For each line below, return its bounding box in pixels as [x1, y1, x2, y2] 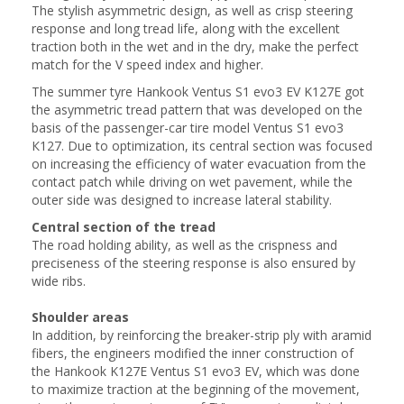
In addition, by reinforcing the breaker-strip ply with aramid [32, 326, 372, 344]
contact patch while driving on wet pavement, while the [32, 173, 353, 190]
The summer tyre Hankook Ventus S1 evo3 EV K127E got [32, 83, 364, 100]
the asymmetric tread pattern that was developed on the [32, 101, 363, 118]
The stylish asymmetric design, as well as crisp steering [32, 2, 353, 19]
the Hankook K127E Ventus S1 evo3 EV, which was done [32, 363, 360, 380]
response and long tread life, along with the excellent [32, 20, 340, 37]
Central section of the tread [32, 218, 216, 235]
